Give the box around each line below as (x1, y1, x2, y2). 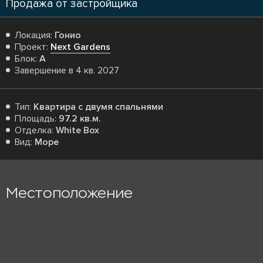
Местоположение (6, 184, 133, 201)
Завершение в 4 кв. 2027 (15, 65, 119, 76)
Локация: (15, 29, 55, 41)
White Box (56, 124, 99, 136)
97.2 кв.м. (59, 113, 101, 124)
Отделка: (15, 124, 56, 136)
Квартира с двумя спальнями (33, 101, 163, 113)
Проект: (15, 41, 50, 53)
